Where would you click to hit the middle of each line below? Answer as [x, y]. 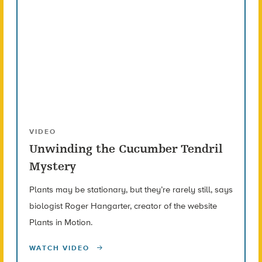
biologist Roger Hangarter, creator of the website [123, 206]
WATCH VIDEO [61, 248]
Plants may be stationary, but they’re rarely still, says [131, 189]
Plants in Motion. [61, 222]
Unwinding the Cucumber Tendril [126, 149]
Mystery [52, 166]
